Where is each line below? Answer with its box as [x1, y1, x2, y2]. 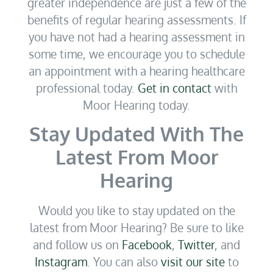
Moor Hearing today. [83, 97, 190, 113]
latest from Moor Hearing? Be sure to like [29, 219, 244, 235]
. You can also [87, 253, 161, 269]
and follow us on [33, 236, 122, 252]
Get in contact [138, 80, 211, 96]
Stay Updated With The [29, 121, 244, 146]
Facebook [122, 236, 172, 252]
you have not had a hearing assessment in [28, 29, 245, 44]
